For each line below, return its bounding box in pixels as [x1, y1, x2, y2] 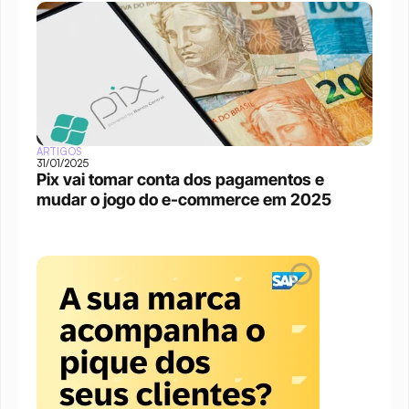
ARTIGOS [37, 145, 82, 158]
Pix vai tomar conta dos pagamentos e [37, 170, 324, 189]
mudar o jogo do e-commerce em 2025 [37, 190, 331, 209]
